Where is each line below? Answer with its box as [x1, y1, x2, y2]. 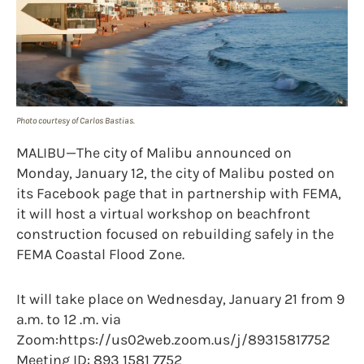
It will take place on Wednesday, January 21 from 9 [16, 289, 344, 308]
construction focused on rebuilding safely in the [16, 224, 334, 243]
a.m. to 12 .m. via [16, 310, 121, 328]
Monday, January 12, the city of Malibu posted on [16, 163, 335, 182]
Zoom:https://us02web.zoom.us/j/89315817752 [16, 330, 330, 349]
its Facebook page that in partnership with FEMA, [16, 184, 341, 202]
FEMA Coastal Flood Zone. [16, 245, 184, 263]
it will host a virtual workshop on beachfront [16, 204, 310, 223]
